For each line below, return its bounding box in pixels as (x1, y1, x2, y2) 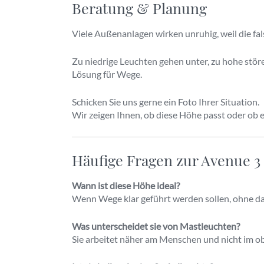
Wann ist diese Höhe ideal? (72, 180, 180, 191)
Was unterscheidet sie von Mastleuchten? (72, 220, 240, 232)
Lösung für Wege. (72, 68, 142, 80)
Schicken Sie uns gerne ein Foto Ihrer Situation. (72, 96, 259, 107)
